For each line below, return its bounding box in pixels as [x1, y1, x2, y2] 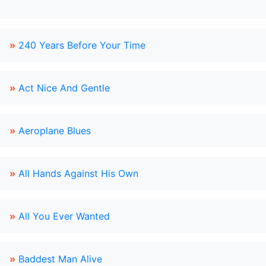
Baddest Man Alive [18, 253, 102, 265]
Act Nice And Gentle [18, 82, 110, 94]
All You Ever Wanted [18, 210, 110, 222]
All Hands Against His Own [18, 167, 138, 179]
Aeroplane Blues [18, 125, 91, 137]
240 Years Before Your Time [18, 39, 145, 51]
